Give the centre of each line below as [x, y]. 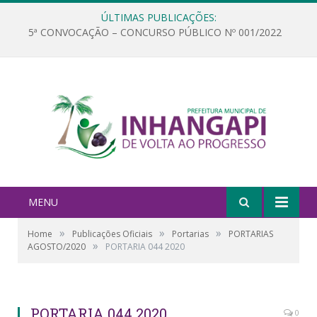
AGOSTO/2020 [57, 246]
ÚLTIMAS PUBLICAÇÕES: [158, 17]
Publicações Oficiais [112, 234]
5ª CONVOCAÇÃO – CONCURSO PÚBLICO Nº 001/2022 [155, 33]
